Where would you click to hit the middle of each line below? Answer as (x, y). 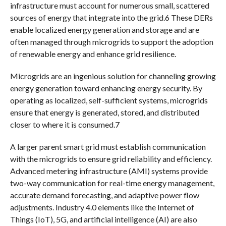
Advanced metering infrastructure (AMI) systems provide (109, 171)
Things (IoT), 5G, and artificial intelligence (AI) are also (103, 219)
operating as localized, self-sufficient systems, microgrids (109, 100)
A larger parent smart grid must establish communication (108, 146)
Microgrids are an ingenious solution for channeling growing (113, 76)
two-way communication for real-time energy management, (112, 183)
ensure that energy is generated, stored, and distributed (104, 112)
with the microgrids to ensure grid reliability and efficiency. (111, 158)
